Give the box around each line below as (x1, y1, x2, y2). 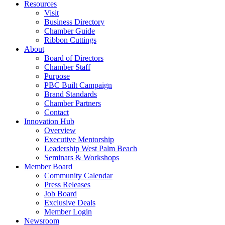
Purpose (44, 72, 70, 80)
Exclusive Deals (44, 198, 95, 207)
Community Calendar (44, 171, 113, 180)
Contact (44, 108, 69, 117)
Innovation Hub (24, 117, 74, 126)
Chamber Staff (44, 63, 90, 71)
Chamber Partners (44, 99, 101, 107)
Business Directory (44, 18, 104, 26)
